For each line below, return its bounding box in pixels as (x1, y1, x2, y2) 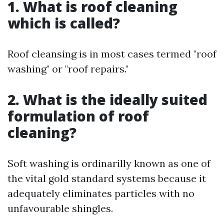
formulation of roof (7, 106, 149, 125)
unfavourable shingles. (7, 201, 113, 214)
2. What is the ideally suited (7, 89, 207, 109)
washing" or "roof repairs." (7, 62, 128, 75)
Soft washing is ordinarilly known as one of (7, 156, 210, 169)
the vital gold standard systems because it (7, 171, 206, 184)
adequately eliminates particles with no (7, 186, 194, 199)
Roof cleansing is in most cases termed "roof (7, 47, 216, 60)
